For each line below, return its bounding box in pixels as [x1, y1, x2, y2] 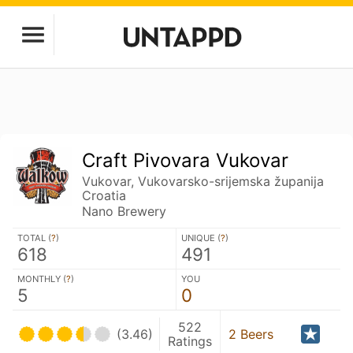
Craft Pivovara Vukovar [82, 149, 289, 172]
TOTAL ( [17, 232, 51, 243]
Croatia [82, 188, 127, 203]
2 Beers [228, 326, 273, 342]
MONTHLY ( [17, 273, 66, 284]
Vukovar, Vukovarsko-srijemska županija [82, 173, 325, 189]
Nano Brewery [82, 203, 167, 219]
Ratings [168, 333, 212, 349]
